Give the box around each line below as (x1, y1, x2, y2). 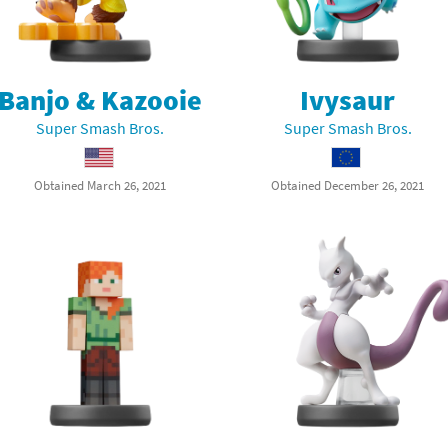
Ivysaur (300, 81, 396, 118)
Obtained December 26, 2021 (271, 176, 425, 193)
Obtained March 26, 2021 (34, 176, 167, 193)
